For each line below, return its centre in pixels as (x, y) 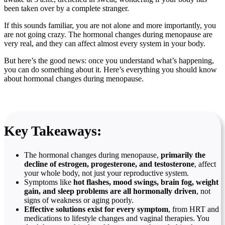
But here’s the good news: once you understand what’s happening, (109, 60)
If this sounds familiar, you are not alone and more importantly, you (110, 25)
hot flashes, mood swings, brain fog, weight (146, 182)
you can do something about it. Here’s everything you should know (110, 69)
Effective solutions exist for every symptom (96, 209)
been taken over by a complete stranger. (67, 8)
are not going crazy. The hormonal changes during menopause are (108, 34)
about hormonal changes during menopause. (74, 78)
